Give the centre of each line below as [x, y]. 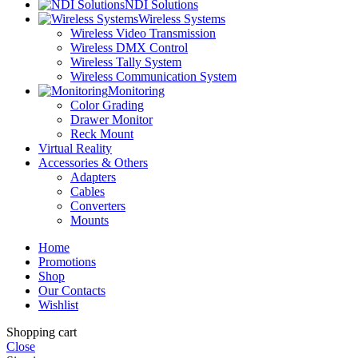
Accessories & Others [93, 163]
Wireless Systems [182, 19]
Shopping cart [42, 332]
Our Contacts [72, 291]
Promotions [67, 262]
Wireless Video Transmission [143, 34]
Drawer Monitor [111, 120]
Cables [88, 192]
